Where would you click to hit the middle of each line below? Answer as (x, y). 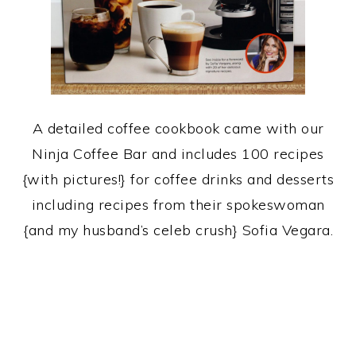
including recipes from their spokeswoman (178, 205)
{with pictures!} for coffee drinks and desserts (178, 180)
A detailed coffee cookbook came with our (178, 129)
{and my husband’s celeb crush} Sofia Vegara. (178, 230)
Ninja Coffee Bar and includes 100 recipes (178, 154)
